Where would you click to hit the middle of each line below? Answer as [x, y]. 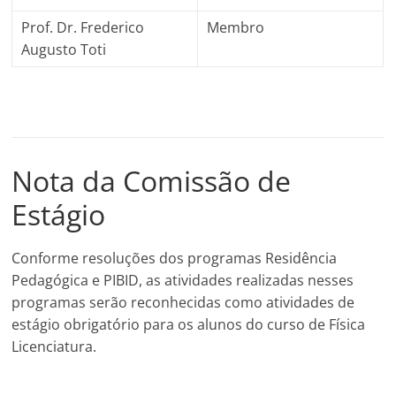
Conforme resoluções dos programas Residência [175, 258]
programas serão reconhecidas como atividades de [183, 302]
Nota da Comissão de [152, 180]
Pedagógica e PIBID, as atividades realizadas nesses [183, 280]
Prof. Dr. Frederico [83, 27]
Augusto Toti [64, 49]
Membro [236, 27]
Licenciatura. [54, 346]
